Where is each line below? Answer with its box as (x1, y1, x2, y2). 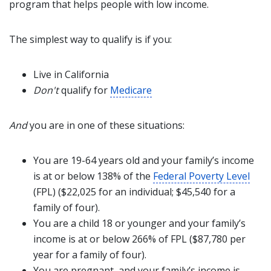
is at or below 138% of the (33, 169, 153, 183)
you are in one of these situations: (30, 119, 184, 132)
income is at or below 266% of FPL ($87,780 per (33, 232, 246, 246)
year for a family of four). (33, 248, 146, 261)
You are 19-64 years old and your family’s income (33, 154, 254, 167)
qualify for (59, 83, 110, 97)
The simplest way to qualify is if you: (9, 33, 172, 46)
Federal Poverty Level (153, 169, 250, 183)
